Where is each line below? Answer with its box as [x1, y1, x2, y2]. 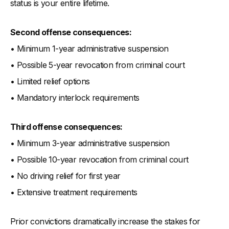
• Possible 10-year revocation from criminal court [10, 154, 189, 165]
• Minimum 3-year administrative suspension [10, 138, 170, 149]
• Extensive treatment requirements [10, 187, 138, 198]
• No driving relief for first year [10, 171, 121, 181]
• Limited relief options [10, 76, 90, 87]
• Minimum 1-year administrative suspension [10, 43, 169, 54]
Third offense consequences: [10, 122, 123, 132]
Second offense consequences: [10, 27, 132, 38]
